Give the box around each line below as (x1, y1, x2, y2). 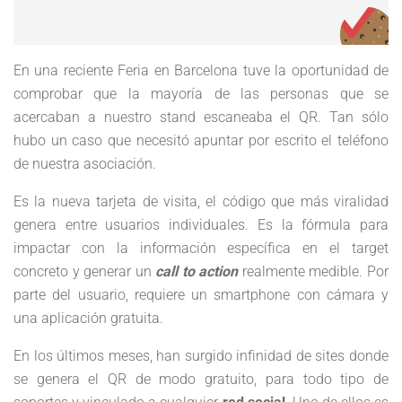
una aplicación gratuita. (13, 310, 163, 327)
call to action (155, 263, 239, 280)
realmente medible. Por (238, 263, 389, 280)
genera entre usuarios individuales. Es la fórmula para (13, 216, 389, 233)
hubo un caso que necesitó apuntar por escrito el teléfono (13, 132, 389, 149)
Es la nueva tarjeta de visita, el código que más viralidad (13, 193, 389, 210)
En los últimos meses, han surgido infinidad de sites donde (13, 347, 389, 364)
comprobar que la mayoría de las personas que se (13, 85, 389, 102)
